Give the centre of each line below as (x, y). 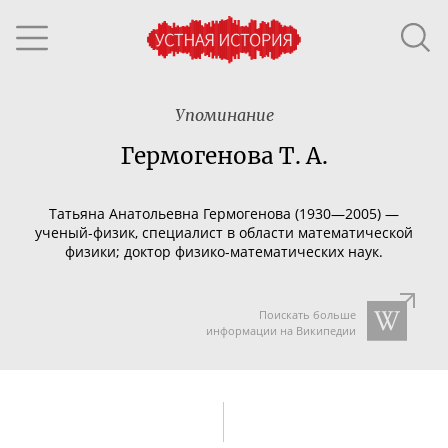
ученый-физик (85, 232)
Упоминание (224, 115)
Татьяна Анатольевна (126, 213)
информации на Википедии (280, 330)
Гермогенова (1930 (267, 213)
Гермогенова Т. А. (224, 156)
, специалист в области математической (274, 232)
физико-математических (259, 251)
